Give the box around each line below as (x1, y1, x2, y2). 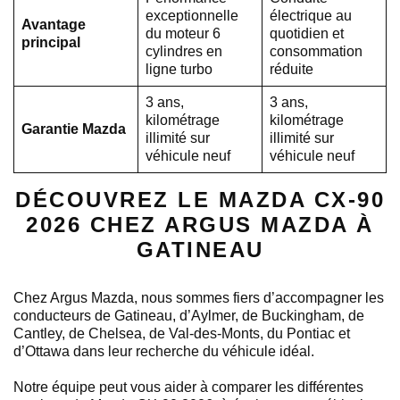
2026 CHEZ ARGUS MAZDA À (26, 212, 374, 237)
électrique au (270, 7, 352, 23)
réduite (270, 61, 313, 77)
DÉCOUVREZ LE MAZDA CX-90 (15, 187, 385, 212)
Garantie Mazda (21, 121, 126, 137)
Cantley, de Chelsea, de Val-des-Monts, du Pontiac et (13, 325, 350, 341)
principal (21, 34, 80, 50)
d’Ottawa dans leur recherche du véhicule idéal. (13, 343, 314, 359)
